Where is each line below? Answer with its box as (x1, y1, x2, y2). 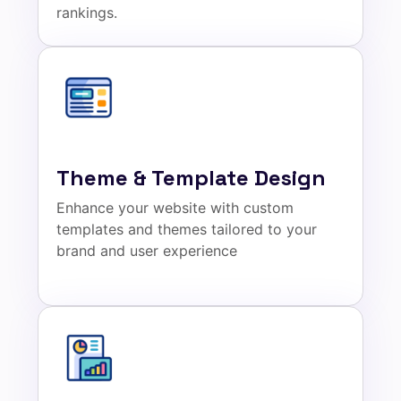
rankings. (56, 4, 117, 21)
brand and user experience (56, 242, 237, 260)
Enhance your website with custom (56, 199, 294, 217)
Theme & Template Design (56, 164, 326, 192)
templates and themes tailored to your (56, 220, 317, 238)
